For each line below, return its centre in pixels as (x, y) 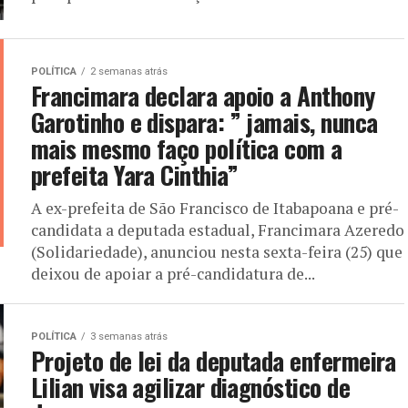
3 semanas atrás (129, 336)
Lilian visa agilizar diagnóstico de (190, 387)
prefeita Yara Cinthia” (135, 174)
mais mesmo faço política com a (187, 148)
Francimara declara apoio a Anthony (203, 95)
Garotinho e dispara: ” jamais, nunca (204, 122)
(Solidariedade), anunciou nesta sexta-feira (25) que (217, 251)
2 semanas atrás (129, 71)
